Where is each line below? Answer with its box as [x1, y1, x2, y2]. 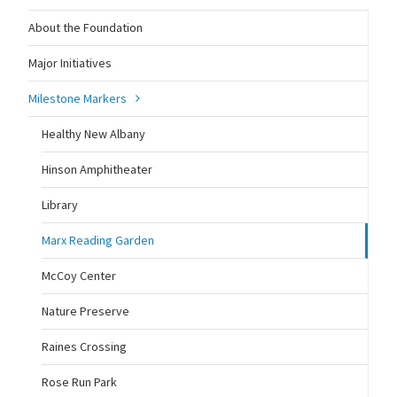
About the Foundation [27, 19, 143, 36]
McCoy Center [41, 268, 116, 284]
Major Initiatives [27, 55, 112, 72]
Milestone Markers [27, 90, 127, 107]
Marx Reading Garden [41, 232, 154, 249]
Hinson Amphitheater [41, 161, 152, 178]
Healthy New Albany [41, 126, 145, 143]
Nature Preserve [41, 303, 129, 320]
